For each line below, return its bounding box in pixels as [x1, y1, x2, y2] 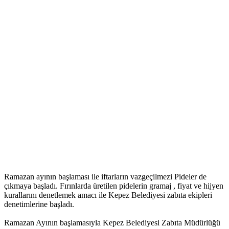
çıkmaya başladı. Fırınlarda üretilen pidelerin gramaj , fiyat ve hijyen [4, 181, 223, 191]
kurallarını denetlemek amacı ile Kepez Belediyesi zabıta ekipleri [4, 191, 212, 200]
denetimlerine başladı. [4, 200, 74, 209]
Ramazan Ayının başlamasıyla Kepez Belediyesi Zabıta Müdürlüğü [4, 218, 220, 227]
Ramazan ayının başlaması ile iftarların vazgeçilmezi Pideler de [4, 172, 207, 181]
